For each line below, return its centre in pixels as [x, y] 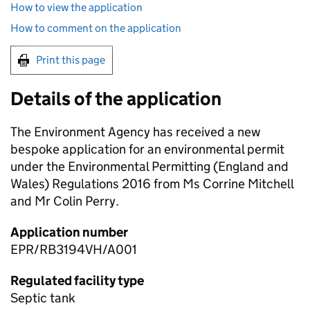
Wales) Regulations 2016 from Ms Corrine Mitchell [152, 184]
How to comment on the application [96, 28]
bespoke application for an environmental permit [147, 149]
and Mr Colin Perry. [65, 201]
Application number [69, 232]
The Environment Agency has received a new [136, 132]
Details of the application [116, 99]
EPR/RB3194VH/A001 [74, 250]
